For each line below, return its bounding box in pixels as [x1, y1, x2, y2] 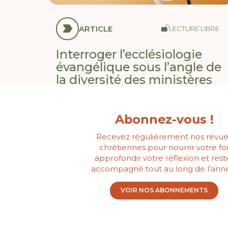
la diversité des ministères [56, 72, 213, 87]
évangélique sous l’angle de [56, 59, 222, 74]
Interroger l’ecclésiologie [56, 46, 203, 62]
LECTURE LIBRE [169, 24, 220, 33]
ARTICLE [79, 23, 113, 34]
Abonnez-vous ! [115, 112, 214, 127]
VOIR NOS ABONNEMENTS [121, 186, 208, 194]
